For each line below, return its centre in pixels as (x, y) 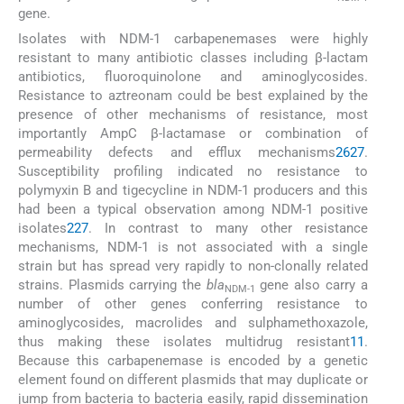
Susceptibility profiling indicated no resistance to (193, 171)
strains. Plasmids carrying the (112, 285)
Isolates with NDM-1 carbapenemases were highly (193, 38)
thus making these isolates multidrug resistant (184, 341)
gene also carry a (311, 285)
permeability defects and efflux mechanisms (177, 152)
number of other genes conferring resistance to (193, 303)
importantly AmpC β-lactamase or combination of (193, 133)
